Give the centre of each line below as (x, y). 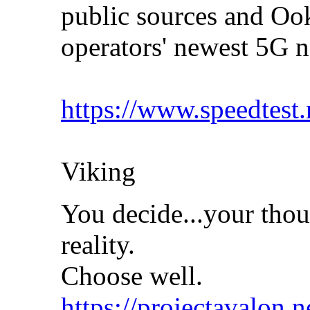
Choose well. (132, 276)
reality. (98, 245)
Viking (98, 172)
